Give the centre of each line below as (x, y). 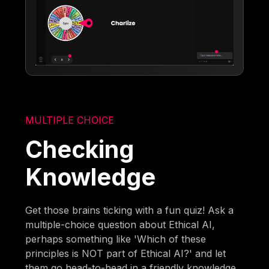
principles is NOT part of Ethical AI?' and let (126, 253)
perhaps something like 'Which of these (116, 239)
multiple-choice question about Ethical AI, (120, 224)
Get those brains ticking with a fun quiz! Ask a (130, 210)
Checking (80, 149)
